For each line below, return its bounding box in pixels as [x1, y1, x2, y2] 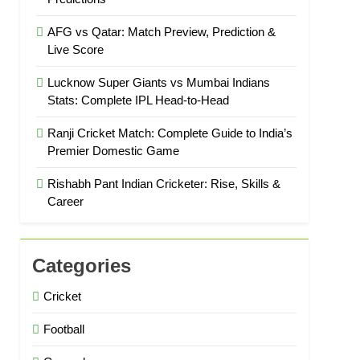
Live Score [47, 43, 104, 56]
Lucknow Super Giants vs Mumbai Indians [47, 76, 271, 89]
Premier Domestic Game [47, 144, 180, 157]
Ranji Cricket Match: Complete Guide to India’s [47, 126, 293, 140]
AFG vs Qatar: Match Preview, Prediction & [47, 25, 276, 39]
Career [47, 194, 84, 208]
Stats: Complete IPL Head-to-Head [47, 93, 230, 107]
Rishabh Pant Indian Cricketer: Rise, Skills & [47, 177, 281, 190]
